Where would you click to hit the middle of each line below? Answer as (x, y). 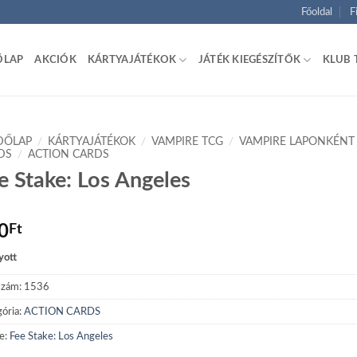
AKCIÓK (55, 60)
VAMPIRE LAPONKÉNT (297, 142)
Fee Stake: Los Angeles (61, 336)
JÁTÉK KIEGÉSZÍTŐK (249, 60)
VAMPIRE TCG (188, 142)
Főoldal (316, 12)
